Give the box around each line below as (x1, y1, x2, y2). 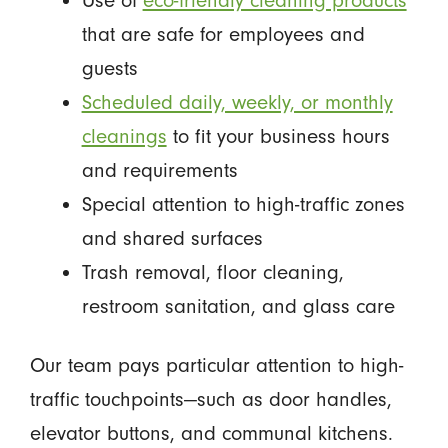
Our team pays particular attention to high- (29, 353, 403, 378)
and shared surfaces (81, 226, 263, 251)
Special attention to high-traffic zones (81, 192, 405, 217)
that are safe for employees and (81, 22, 365, 47)
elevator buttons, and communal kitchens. (29, 421, 393, 446)
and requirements (81, 158, 238, 183)
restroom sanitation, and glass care (81, 294, 395, 319)
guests (81, 56, 138, 81)
